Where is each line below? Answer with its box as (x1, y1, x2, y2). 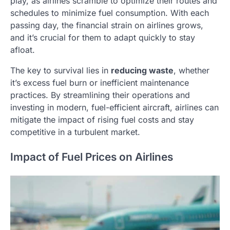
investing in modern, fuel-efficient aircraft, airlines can (10, 102, 219, 113)
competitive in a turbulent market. (10, 127, 140, 138)
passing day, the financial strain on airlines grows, (10, 20, 203, 31)
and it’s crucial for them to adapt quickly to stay (10, 32, 195, 43)
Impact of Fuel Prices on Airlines (10, 150, 173, 164)
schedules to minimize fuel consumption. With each (10, 8, 209, 18)
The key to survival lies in (10, 65, 111, 76)
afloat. (10, 45, 35, 55)
